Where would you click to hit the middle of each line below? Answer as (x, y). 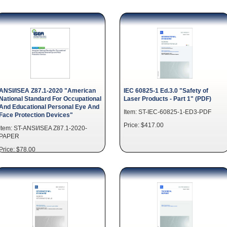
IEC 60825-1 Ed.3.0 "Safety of (166, 90)
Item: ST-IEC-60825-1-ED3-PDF (167, 112)
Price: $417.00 (144, 125)
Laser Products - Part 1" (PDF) (167, 99)
